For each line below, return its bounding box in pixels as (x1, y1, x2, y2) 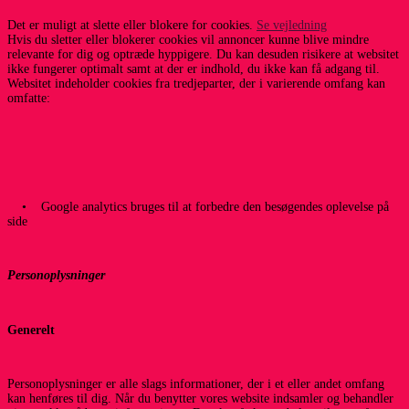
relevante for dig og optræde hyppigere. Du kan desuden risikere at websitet (7, 47, 399, 62)
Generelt (7, 322, 55, 337)
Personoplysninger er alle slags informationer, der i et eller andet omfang (7, 376, 384, 391)
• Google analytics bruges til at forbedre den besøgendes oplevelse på (7, 199, 389, 214)
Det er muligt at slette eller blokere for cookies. (7, 18, 257, 33)
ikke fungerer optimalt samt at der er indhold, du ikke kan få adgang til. (7, 62, 380, 77)
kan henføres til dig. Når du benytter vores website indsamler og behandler (7, 391, 393, 405)
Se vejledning (257, 18, 327, 33)
